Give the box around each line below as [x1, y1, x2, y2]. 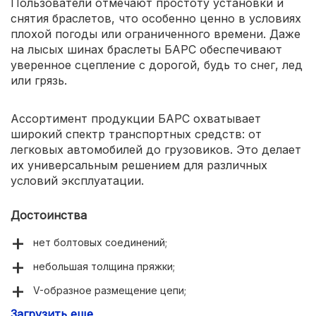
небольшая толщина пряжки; [33, 260, 175, 272]
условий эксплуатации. [11, 173, 144, 188]
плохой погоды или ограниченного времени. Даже [11, 26, 300, 41]
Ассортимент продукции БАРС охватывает [11, 111, 261, 126]
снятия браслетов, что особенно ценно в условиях [11, 11, 301, 25]
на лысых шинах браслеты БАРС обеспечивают [11, 42, 282, 56]
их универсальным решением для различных [11, 157, 267, 172]
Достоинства [11, 207, 87, 222]
